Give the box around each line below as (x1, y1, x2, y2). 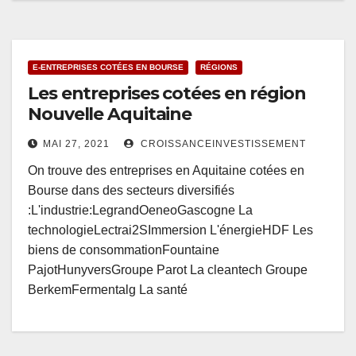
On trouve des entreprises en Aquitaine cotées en (28, 164, 304, 178)
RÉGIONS (200, 63, 238, 72)
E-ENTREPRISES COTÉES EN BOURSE (33, 63, 184, 72)
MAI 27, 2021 (43, 138, 110, 150)
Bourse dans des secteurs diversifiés (28, 184, 234, 198)
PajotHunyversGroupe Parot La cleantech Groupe (28, 263, 308, 277)
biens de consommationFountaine (28, 243, 219, 257)
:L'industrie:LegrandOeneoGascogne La (28, 203, 253, 218)
